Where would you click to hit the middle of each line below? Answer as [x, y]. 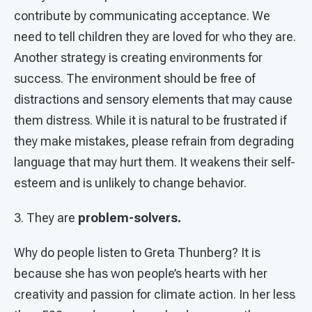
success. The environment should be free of [134, 79]
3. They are [46, 218]
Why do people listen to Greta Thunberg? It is [137, 253]
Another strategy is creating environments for [138, 58]
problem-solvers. [131, 218]
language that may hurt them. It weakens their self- [155, 162]
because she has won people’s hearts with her [141, 274]
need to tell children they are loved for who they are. [155, 37]
